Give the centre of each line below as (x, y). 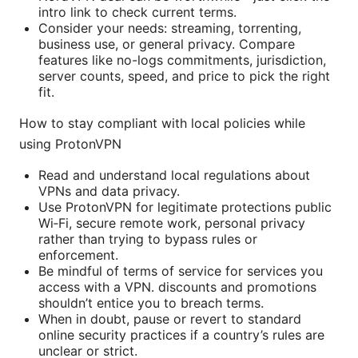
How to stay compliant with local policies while (162, 123)
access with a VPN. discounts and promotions (177, 286)
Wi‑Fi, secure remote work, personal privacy (172, 223)
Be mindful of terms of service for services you (181, 270)
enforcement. (78, 255)
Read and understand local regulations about (174, 175)
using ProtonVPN (70, 143)
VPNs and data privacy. (109, 191)
